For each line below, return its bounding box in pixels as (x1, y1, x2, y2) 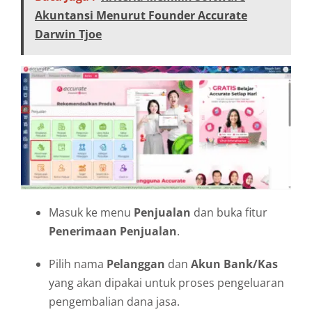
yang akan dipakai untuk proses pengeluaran (49, 274, 284, 290)
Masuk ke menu (49, 204, 134, 220)
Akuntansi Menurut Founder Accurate (35, 8, 247, 24)
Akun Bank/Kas (191, 256, 278, 272)
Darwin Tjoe (35, 26, 102, 42)
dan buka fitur (191, 204, 267, 220)
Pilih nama (49, 256, 107, 272)
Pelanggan (107, 256, 165, 272)
